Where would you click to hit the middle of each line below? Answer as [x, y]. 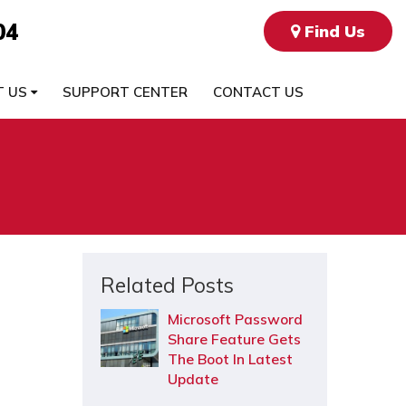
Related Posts [167, 285]
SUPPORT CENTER [125, 92]
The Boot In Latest [230, 359]
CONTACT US [258, 92]
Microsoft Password [235, 319]
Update [193, 379]
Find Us [332, 31]
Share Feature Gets [234, 339]
